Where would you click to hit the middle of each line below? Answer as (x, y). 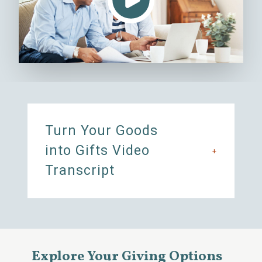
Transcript (80, 170)
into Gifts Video (97, 151)
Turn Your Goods (101, 131)
